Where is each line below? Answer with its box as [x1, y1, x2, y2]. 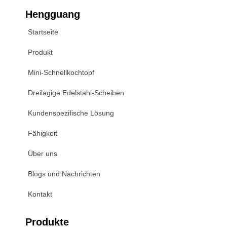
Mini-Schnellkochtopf [28, 68, 94, 77]
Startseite [28, 28, 58, 36]
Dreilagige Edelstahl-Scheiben [28, 89, 124, 97]
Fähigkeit [28, 129, 57, 137]
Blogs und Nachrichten [28, 170, 100, 178]
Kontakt [28, 190, 52, 198]
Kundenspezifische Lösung [28, 109, 114, 117]
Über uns [28, 149, 57, 158]
